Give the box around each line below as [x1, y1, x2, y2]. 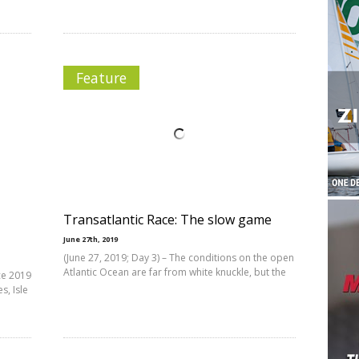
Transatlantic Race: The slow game [63, 211, 272, 228]
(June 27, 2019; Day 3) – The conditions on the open [63, 251, 294, 264]
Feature [76, 68, 127, 87]
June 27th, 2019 [63, 234, 118, 244]
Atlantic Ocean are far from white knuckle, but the [63, 265, 286, 279]
